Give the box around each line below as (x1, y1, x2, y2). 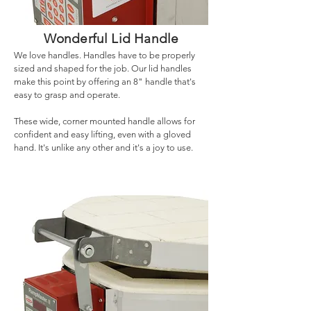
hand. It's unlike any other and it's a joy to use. (14, 142, 193, 153)
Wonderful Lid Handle (43, 31, 179, 47)
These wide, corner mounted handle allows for (14, 116, 195, 126)
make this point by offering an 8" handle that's (14, 76, 196, 87)
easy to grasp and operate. (14, 90, 120, 100)
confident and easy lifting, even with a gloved (14, 129, 191, 140)
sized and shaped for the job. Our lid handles (14, 63, 192, 74)
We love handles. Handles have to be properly (14, 50, 195, 60)
